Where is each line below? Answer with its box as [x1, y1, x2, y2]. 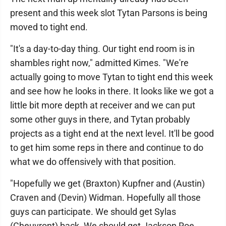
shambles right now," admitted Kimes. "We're [10, 57, 189, 68]
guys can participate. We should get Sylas [10, 206, 176, 217]
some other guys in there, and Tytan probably [10, 114, 190, 125]
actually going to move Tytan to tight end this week [10, 71, 213, 82]
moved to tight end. [10, 21, 88, 32]
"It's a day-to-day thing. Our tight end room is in [10, 43, 195, 54]
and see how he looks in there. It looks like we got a [10, 85, 214, 96]
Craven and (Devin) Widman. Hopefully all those [10, 192, 201, 203]
